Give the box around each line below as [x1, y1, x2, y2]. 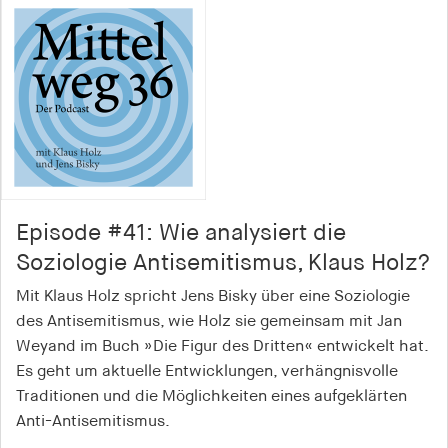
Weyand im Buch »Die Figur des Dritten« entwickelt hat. [16, 338, 428, 355]
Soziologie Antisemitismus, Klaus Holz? [16, 251, 430, 275]
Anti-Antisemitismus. [16, 413, 170, 430]
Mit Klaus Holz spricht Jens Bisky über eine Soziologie [16, 288, 410, 305]
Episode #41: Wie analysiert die [16, 221, 346, 245]
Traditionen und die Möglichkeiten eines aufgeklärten [16, 388, 407, 405]
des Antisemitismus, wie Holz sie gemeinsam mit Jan [16, 313, 402, 330]
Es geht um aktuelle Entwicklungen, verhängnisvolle [16, 363, 398, 380]
